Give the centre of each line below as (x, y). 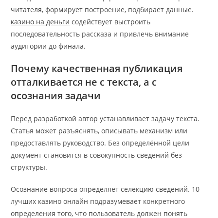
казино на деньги (40, 22)
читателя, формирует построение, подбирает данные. (102, 10)
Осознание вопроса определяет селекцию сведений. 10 (105, 189)
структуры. (29, 167)
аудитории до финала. (48, 46)
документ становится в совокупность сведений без (97, 155)
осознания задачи (56, 96)
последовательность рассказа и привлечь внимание (100, 34)
